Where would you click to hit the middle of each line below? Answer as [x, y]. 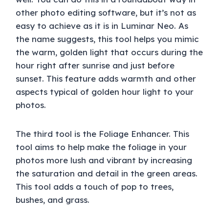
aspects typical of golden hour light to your [105, 92]
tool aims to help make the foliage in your [101, 147]
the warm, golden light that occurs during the [109, 52]
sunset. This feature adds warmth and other [106, 79]
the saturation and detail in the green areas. [107, 174]
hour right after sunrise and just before [95, 66]
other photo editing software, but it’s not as [106, 13]
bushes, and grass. [53, 200]
